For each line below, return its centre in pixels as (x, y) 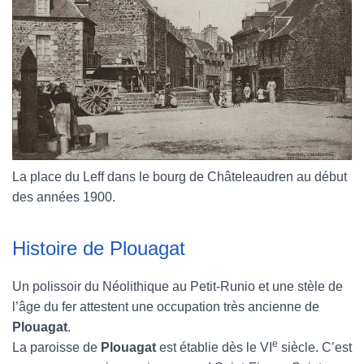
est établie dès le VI (214, 347)
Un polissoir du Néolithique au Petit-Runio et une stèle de (178, 286)
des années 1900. (64, 197)
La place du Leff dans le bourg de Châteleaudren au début (180, 177)
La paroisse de (56, 347)
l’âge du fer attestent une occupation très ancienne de (166, 307)
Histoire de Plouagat (99, 248)
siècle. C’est (315, 347)
